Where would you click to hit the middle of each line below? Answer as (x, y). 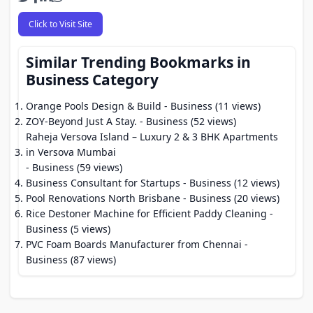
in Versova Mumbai (71, 152)
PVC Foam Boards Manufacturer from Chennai (134, 244)
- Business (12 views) (230, 183)
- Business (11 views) (211, 106)
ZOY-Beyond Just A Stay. (81, 121)
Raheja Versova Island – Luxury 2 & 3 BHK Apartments (152, 137)
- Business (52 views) (187, 121)
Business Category (92, 80)
